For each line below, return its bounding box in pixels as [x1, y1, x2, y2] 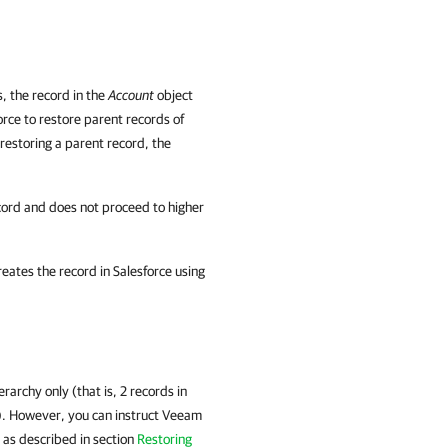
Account [108, 87, 154, 103]
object [154, 87, 193, 103]
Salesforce [113, 263, 172, 279]
